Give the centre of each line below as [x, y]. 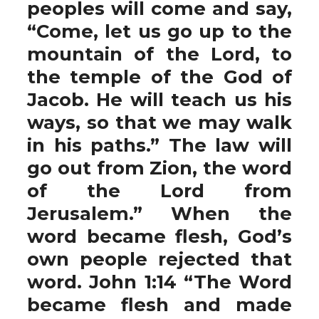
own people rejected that [159, 259]
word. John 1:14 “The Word [159, 282]
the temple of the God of [159, 77]
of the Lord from [159, 190]
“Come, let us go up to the [159, 31]
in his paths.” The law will [159, 145]
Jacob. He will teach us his [159, 99]
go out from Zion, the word [159, 168]
